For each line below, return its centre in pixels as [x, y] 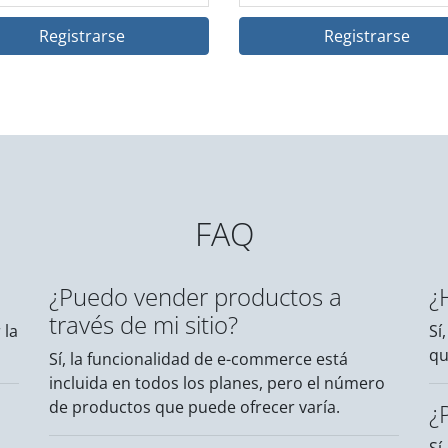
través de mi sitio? [143, 325]
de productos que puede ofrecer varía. [194, 407]
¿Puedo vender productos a [195, 297]
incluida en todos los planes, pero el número [217, 383]
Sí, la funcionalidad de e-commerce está [198, 359]
